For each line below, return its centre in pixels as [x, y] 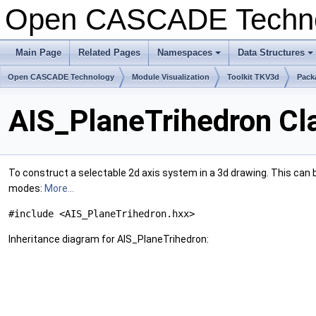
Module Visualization [171, 77]
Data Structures [271, 53]
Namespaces [185, 53]
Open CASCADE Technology [61, 77]
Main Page [38, 53]
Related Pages [109, 53]
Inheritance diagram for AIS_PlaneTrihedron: [109, 239]
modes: [26, 189]
